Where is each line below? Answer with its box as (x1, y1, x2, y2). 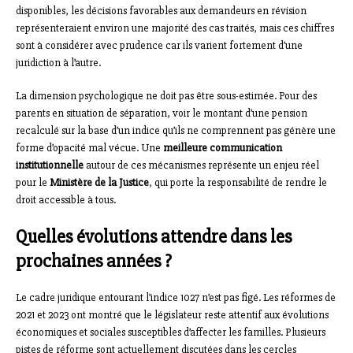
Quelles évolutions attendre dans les (16, 225, 292, 249)
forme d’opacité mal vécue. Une (16, 141, 163, 155)
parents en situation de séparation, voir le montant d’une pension (16, 106, 307, 121)
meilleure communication (163, 141, 282, 155)
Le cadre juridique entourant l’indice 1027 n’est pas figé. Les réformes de (16, 291, 336, 305)
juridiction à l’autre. (16, 56, 101, 70)
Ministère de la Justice (50, 176, 149, 190)
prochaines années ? (16, 250, 172, 273)
